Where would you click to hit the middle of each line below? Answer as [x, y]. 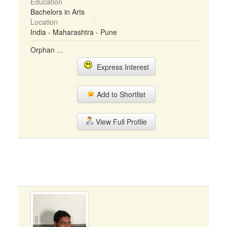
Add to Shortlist [120, 94]
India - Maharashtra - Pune [74, 32]
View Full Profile [120, 122]
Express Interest [121, 67]
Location [44, 22]
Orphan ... [47, 50]
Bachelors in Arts [58, 12]
